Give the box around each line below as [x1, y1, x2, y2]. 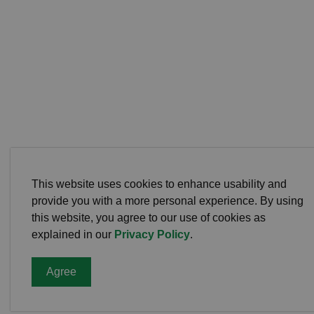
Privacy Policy [114, 228, 190, 240]
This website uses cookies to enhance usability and [32, 178, 287, 190]
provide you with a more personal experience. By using [32, 195, 303, 207]
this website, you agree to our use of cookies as [32, 212, 266, 224]
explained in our [32, 228, 114, 240]
